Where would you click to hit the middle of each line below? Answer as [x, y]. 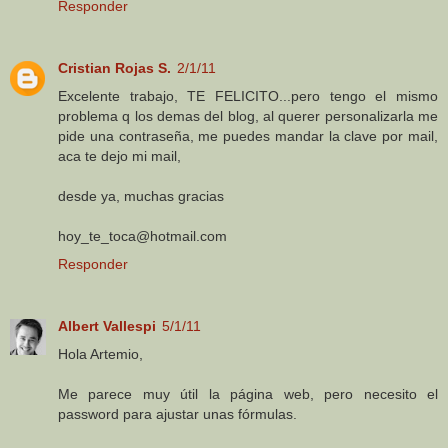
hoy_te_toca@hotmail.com [142, 236]
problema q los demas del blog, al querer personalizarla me [248, 116]
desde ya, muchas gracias [141, 196]
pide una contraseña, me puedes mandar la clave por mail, [248, 136]
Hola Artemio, [100, 354]
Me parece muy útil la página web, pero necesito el [248, 394]
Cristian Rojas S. [114, 68]
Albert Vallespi [107, 326]
